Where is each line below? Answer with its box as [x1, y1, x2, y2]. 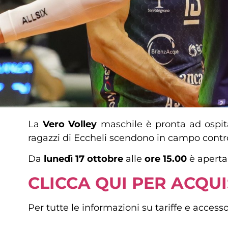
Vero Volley [43, 119, 101, 130]
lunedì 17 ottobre [44, 153, 123, 165]
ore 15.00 [145, 153, 187, 165]
